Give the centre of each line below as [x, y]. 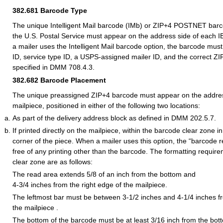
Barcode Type [64, 11]
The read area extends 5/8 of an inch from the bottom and [104, 174]
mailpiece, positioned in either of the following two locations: [106, 106]
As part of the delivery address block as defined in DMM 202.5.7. [114, 118]
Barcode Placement [73, 80]
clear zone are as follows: [53, 162]
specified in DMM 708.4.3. [54, 67]
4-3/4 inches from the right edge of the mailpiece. [90, 185]
